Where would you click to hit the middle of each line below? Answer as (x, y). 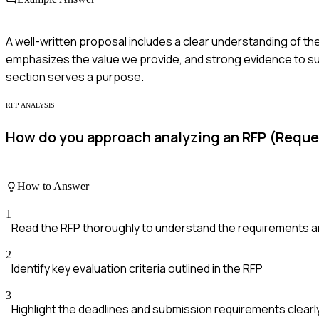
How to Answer (53, 186)
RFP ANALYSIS (30, 105)
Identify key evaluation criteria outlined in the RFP (137, 269)
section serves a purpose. (75, 77)
